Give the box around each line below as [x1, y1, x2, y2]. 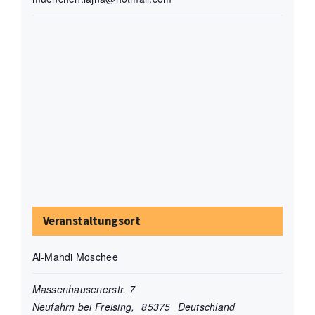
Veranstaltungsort [42, 212, 141, 229]
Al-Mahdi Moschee [32, 249, 118, 264]
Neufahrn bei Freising [32, 299, 132, 314]
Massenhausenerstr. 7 [32, 281, 135, 296]
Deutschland [177, 299, 236, 314]
